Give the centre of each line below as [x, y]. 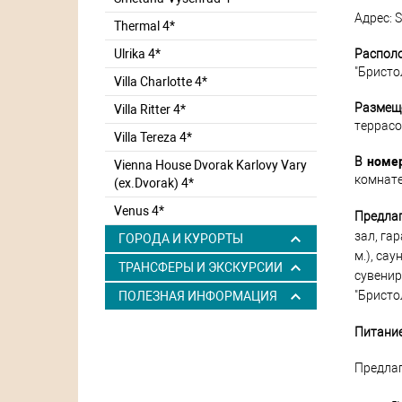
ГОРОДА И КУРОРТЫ [181, 238]
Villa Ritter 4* [150, 109]
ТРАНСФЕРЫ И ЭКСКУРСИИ [201, 267]
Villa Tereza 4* [153, 137]
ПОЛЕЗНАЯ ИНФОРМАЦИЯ [198, 296]
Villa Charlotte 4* [161, 81]
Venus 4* [139, 210]
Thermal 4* [144, 26]
